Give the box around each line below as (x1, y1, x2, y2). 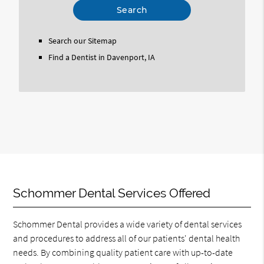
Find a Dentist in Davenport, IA (48, 52, 155, 62)
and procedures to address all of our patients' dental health (13, 232, 240, 244)
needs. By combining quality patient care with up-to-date (13, 246, 233, 258)
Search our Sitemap (48, 35, 117, 46)
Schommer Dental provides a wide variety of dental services (13, 218, 242, 230)
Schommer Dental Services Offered (13, 186, 211, 200)
